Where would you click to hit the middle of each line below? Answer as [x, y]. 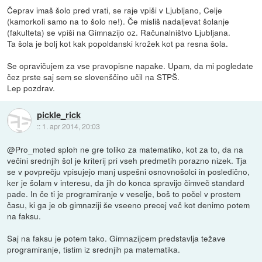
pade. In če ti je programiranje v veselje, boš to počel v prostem [124, 194]
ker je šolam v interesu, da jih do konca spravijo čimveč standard [126, 183]
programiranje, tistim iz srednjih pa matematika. [94, 249]
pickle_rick [58, 114]
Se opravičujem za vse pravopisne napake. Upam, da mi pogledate [130, 66]
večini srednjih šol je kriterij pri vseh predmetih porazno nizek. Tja [127, 161]
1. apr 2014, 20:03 [71, 126]
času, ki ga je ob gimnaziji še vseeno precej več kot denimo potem [129, 205]
